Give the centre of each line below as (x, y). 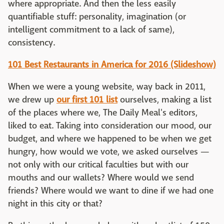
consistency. (31, 43)
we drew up (32, 100)
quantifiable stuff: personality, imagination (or (97, 17)
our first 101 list (87, 100)
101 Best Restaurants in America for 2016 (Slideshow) (112, 65)
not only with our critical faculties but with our (98, 165)
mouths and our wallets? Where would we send (101, 178)
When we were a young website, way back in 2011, (107, 87)
